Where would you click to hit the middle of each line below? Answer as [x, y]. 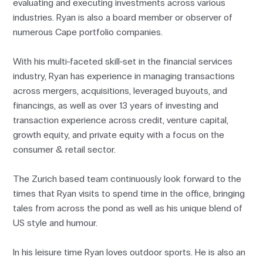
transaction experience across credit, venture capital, [121, 120]
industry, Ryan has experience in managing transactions [124, 76]
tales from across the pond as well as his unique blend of [128, 208]
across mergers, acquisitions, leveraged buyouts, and [120, 91]
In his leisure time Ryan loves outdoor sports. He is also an [129, 252]
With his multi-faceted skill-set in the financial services [123, 62]
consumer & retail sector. [65, 150]
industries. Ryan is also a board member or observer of [123, 18]
